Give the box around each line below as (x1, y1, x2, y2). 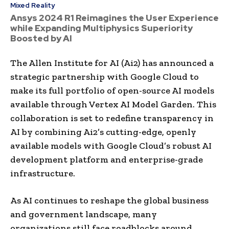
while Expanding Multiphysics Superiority (10, 22, 193, 34)
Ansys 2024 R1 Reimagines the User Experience (10, 12, 219, 24)
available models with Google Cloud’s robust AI (10, 140, 212, 151)
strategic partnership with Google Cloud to (10, 71, 199, 82)
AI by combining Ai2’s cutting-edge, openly (10, 126, 196, 138)
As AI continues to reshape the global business (10, 194, 209, 206)
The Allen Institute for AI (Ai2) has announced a (10, 57, 214, 68)
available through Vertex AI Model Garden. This (10, 98, 216, 110)
